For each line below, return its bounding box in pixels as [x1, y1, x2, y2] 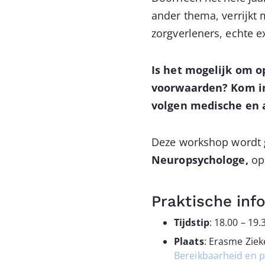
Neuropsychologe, [151, 153, 251, 167]
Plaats [174, 235, 204, 248]
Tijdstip [174, 216, 209, 229]
